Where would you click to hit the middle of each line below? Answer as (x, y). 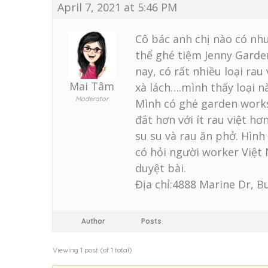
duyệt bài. (161, 168)
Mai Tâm (92, 86)
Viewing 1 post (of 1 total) (92, 250)
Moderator (92, 99)
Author (93, 221)
